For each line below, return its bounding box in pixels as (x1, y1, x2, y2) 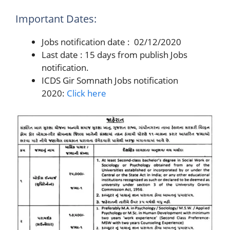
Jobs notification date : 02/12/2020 (42, 36, 181, 48)
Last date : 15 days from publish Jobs (42, 49, 187, 61)
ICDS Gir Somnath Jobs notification (42, 74, 178, 86)
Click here (67, 87, 106, 99)
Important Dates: (15, 12, 97, 26)
